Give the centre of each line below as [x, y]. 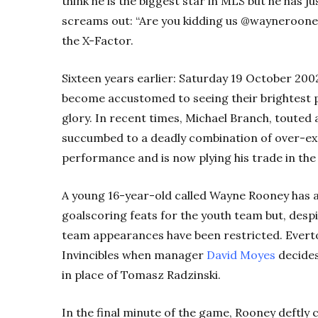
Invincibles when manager [134, 254]
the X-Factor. [98, 40]
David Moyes [241, 254]
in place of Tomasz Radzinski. [141, 274]
